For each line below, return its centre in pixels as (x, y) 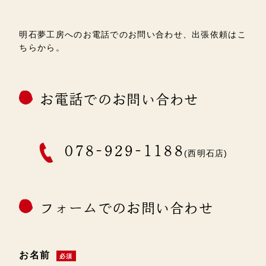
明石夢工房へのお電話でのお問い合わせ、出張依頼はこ (133, 35)
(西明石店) (206, 153)
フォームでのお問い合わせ (127, 208)
